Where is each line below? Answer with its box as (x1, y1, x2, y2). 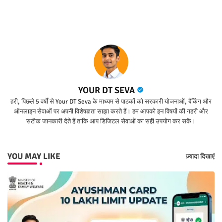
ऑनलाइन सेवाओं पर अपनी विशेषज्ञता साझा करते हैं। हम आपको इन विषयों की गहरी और (14, 108, 208, 116)
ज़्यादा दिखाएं (186, 152, 215, 161)
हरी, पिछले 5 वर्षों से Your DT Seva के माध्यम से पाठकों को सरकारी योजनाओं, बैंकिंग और (10, 98, 212, 106)
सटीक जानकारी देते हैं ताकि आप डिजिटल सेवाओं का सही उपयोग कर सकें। (26, 117, 196, 126)
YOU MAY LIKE (7, 151, 60, 162)
